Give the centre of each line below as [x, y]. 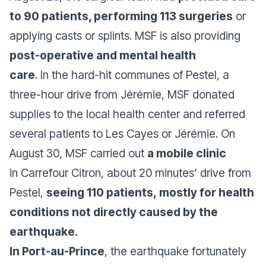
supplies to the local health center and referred [127, 114]
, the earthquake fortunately [175, 251]
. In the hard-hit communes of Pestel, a [132, 75]
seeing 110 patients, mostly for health [150, 192]
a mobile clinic [187, 153]
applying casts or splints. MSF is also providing [125, 35]
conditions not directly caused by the [114, 212]
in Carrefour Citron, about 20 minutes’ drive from [130, 172]
